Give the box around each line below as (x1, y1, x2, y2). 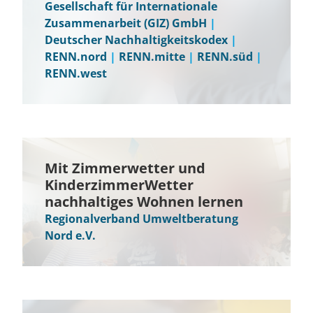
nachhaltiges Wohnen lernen (45, 192, 243, 211)
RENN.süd (197, 49, 253, 64)
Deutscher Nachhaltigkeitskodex (45, 32, 228, 48)
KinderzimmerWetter (45, 175, 194, 194)
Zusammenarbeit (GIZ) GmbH (45, 15, 207, 31)
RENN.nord (45, 49, 107, 64)
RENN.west (45, 66, 107, 81)
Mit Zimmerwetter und (45, 159, 205, 177)
